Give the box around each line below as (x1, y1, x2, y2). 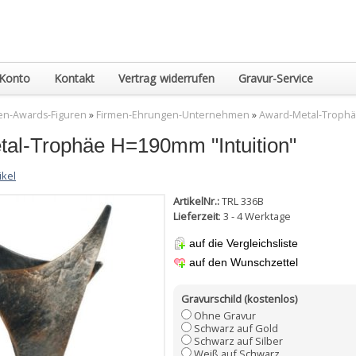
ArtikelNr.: (173, 193, 219, 208)
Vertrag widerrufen (118, 71, 215, 86)
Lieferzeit (173, 208, 219, 223)
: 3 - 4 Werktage (219, 208, 291, 223)
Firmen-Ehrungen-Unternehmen (96, 108, 250, 122)
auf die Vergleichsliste (189, 237, 298, 250)
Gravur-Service (238, 71, 313, 86)
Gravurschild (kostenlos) (181, 292, 297, 307)
